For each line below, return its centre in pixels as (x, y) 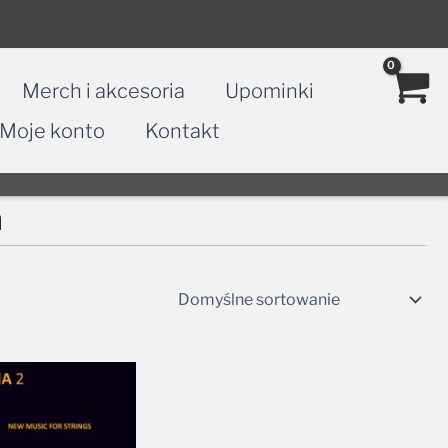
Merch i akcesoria (103, 90)
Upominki (269, 90)
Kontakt (182, 130)
